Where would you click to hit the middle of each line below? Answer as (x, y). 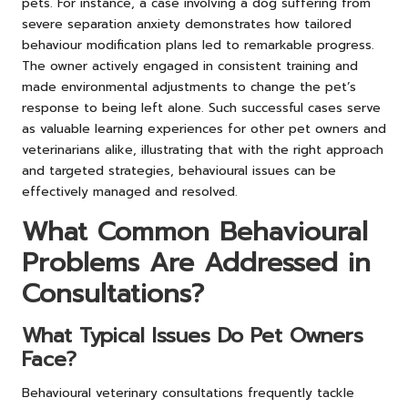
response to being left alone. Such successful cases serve (201, 107)
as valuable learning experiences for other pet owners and (204, 128)
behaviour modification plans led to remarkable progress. (198, 45)
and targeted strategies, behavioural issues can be (179, 170)
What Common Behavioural (195, 231)
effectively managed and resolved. (130, 191)
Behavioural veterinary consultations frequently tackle (188, 393)
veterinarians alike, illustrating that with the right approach (203, 149)
